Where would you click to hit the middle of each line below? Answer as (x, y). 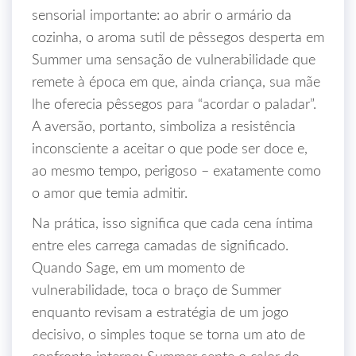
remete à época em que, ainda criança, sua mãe (176, 83)
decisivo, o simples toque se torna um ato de (168, 335)
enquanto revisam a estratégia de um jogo (160, 313)
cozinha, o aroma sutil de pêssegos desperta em (178, 38)
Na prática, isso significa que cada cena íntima (172, 224)
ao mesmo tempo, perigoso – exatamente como (176, 172)
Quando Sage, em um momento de (138, 269)
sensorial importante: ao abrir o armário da (162, 16)
